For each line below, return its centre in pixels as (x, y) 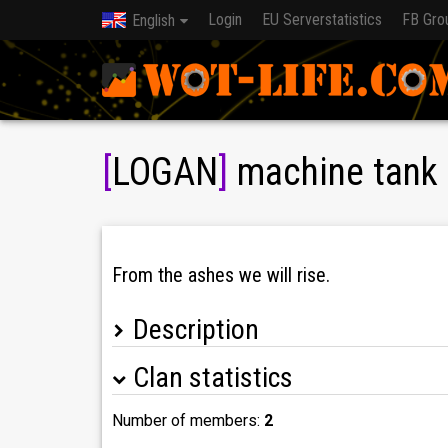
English (153, 20)
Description (196, 330)
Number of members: (188, 421)
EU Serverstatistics (322, 19)
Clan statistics (213, 378)
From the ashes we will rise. (221, 274)
